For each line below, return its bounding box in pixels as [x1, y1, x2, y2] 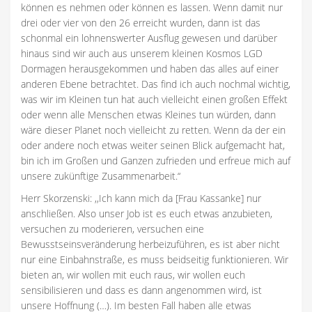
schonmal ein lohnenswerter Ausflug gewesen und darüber [21, 31, 277, 45]
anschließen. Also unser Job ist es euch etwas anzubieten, [21, 207, 272, 221]
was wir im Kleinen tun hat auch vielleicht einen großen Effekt [21, 93, 288, 107]
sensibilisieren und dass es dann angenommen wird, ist [21, 283, 262, 297]
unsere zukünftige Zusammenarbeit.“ [21, 169, 180, 183]
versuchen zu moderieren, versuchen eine [21, 222, 204, 236]
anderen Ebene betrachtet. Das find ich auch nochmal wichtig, [21, 77, 290, 91]
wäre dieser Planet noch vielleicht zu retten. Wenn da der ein [21, 123, 286, 137]
